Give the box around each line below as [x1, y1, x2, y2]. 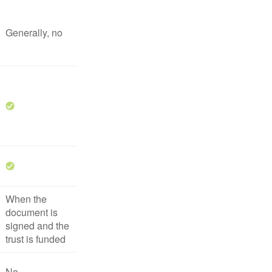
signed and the [5, 219, 69, 233]
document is [5, 205, 58, 219]
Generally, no [5, 25, 63, 39]
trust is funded [5, 232, 66, 246]
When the [5, 192, 47, 206]
